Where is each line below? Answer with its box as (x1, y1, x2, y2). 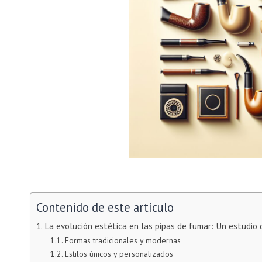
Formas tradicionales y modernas (64, 235, 181, 246)
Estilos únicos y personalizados (64, 248, 173, 259)
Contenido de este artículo (36, 199, 174, 216)
